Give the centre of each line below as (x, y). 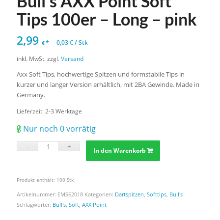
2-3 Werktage (63, 111)
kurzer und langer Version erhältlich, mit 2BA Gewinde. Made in (108, 85)
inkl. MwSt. (31, 59)
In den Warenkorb (120, 151)
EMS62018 (70, 194)
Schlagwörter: (34, 205)
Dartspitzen (129, 194)
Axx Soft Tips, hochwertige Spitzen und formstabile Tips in (100, 74)
